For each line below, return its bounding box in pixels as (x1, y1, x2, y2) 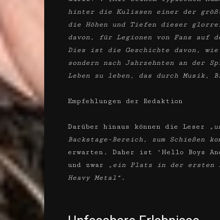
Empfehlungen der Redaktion (68, 97, 183, 105)
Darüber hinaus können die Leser (68, 123, 209, 131)
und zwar (68, 161, 108, 169)
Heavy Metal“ (68, 174, 121, 182)
